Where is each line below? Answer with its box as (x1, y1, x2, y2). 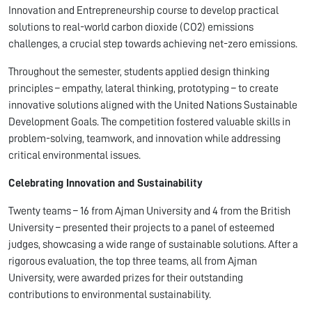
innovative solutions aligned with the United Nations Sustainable (8, 99, 297, 111)
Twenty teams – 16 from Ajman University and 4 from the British (8, 205, 290, 217)
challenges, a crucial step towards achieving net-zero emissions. (8, 38, 297, 49)
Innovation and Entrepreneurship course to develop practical (8, 4, 279, 16)
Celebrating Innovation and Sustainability (8, 177, 203, 189)
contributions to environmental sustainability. (8, 288, 211, 300)
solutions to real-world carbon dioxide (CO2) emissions (8, 21, 253, 33)
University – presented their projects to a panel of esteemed (8, 221, 274, 233)
